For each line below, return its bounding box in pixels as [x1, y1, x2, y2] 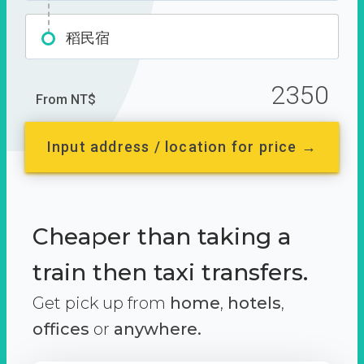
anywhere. [114, 319, 201, 339]
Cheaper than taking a [32, 223, 291, 250]
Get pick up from [32, 293, 170, 313]
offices [32, 319, 89, 339]
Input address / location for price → [46, 138, 318, 155]
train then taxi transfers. [32, 258, 308, 286]
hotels [227, 293, 281, 313]
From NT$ [36, 92, 96, 107]
